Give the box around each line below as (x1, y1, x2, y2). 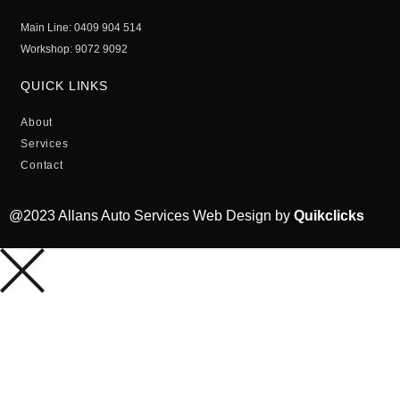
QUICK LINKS (21, 79, 109, 94)
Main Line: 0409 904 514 (21, 21, 143, 35)
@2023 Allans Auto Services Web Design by (9, 207, 294, 223)
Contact (21, 159, 63, 172)
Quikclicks (294, 207, 364, 223)
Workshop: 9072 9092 (21, 43, 129, 56)
